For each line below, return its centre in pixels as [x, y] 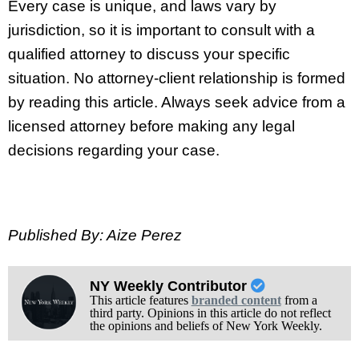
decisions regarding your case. [114, 151]
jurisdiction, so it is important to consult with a [161, 30]
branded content [236, 300]
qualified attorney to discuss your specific [149, 54]
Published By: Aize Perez [95, 235]
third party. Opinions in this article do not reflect [210, 313]
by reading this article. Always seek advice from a [177, 103]
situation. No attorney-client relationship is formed [177, 79]
